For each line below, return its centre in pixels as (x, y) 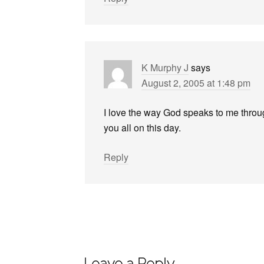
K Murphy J (165, 67)
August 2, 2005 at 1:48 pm (196, 83)
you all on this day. (142, 128)
